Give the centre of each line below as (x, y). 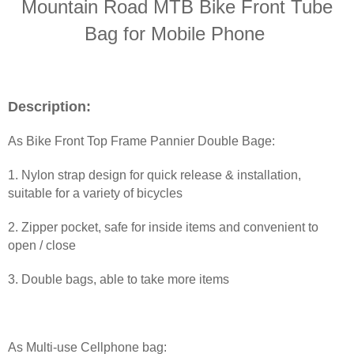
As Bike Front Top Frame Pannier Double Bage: (141, 141)
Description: (49, 107)
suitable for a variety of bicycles (95, 194)
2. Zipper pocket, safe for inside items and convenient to (163, 228)
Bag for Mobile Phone (177, 34)
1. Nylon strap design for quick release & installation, (154, 175)
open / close (42, 246)
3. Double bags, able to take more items (119, 280)
